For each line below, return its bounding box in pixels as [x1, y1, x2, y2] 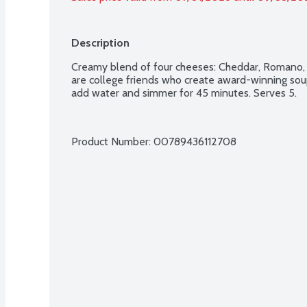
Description [71, 36, 130, 49]
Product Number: [71, 134, 153, 148]
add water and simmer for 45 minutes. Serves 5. [71, 86, 297, 99]
